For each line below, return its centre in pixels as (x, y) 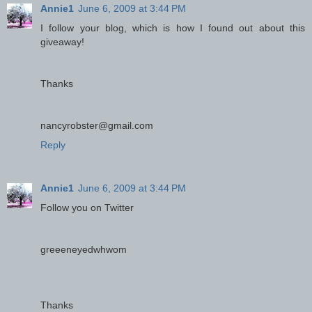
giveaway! (62, 41)
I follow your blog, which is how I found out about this (173, 28)
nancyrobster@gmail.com (97, 125)
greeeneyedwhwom (84, 249)
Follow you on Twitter (87, 207)
